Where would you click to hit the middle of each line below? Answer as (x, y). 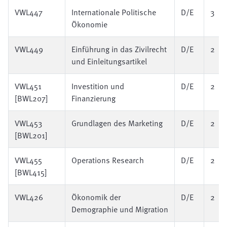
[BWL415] (31, 172)
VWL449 (29, 49)
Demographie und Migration (120, 209)
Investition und (98, 86)
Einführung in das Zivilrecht (119, 49)
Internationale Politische (114, 12)
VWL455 (28, 160)
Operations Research (108, 160)
